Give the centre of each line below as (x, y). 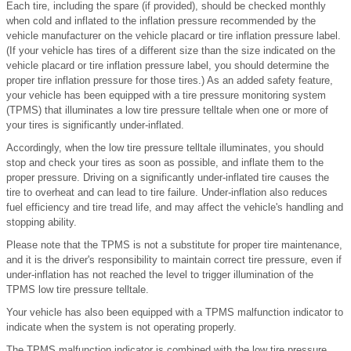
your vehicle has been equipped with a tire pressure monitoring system (166, 95)
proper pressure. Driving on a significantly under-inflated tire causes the (168, 177)
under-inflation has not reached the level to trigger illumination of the (160, 274)
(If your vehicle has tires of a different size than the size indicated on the (171, 50)
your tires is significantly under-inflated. (95, 125)
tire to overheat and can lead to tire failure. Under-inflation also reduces (167, 192)
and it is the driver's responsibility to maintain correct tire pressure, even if (174, 259)
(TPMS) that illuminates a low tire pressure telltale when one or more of (167, 110)
